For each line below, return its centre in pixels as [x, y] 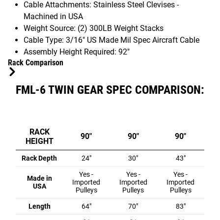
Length [39, 206]
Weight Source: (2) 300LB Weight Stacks [94, 28]
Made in [39, 178]
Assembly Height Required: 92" [77, 52]
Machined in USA [53, 16]
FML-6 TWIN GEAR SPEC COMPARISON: [110, 90]
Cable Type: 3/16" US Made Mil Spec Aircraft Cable [111, 40]
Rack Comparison [36, 62]
